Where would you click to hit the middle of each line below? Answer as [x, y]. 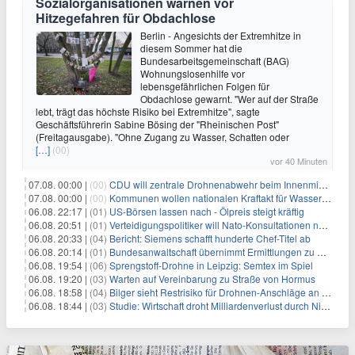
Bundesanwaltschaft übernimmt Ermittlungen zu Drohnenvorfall [213, 252]
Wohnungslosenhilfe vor [193, 73]
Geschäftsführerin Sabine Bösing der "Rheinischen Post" [157, 124]
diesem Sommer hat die [191, 48]
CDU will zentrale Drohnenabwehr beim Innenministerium [214, 184]
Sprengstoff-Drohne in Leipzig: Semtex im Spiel [211, 265]
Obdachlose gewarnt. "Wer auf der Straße [229, 99]
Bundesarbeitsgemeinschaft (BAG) [215, 61]
